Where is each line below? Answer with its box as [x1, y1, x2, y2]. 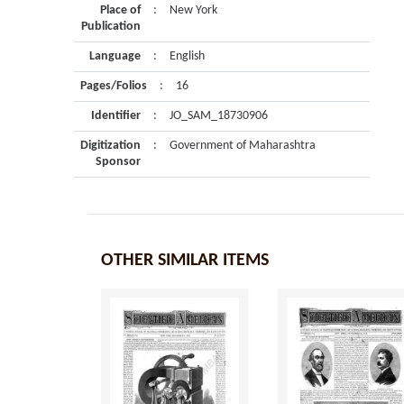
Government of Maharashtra [170, 139, 316, 152]
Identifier [91, 109, 141, 123]
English [170, 50, 205, 63]
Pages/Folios [80, 79, 147, 93]
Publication [81, 20, 141, 33]
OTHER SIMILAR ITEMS [101, 252, 269, 270]
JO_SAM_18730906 [170, 109, 268, 123]
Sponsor [96, 155, 141, 169]
